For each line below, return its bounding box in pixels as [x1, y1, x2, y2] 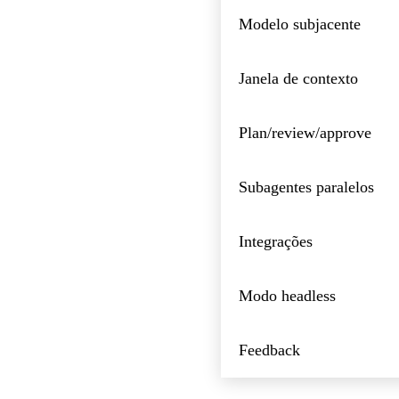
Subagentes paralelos [239, 177, 374, 196]
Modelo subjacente [239, 14, 361, 33]
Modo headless [239, 286, 336, 305]
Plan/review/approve [239, 123, 371, 142]
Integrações [239, 232, 313, 250]
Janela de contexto [239, 69, 358, 87]
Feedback [239, 340, 300, 359]
